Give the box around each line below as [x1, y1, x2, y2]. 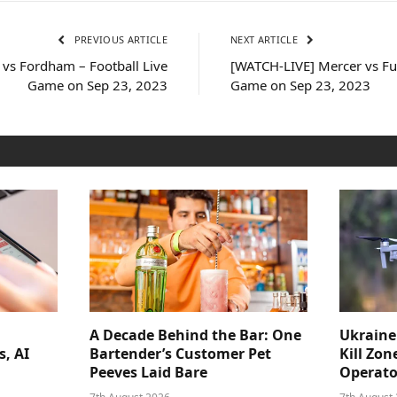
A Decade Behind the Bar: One [90, 325, 301, 346]
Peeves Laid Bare [90, 362, 207, 383]
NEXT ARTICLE [230, 33, 301, 47]
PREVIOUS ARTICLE [71, 33, 167, 47]
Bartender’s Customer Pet [90, 344, 271, 364]
